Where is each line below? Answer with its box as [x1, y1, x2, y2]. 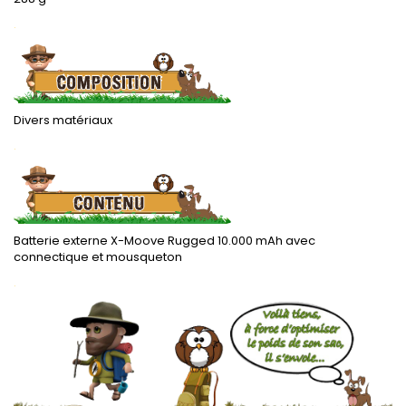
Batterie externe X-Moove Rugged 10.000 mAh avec [14, 232, 315, 249]
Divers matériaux [14, 111, 112, 129]
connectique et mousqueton [14, 248, 182, 266]
